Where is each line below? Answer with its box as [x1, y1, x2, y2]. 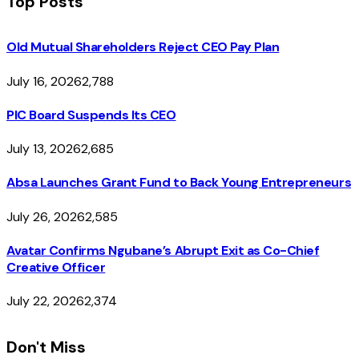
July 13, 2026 [6, 140, 81, 158]
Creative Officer [6, 259, 106, 276]
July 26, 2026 [6, 208, 85, 225]
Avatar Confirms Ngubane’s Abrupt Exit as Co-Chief [6, 242, 320, 259]
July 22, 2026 [6, 292, 84, 310]
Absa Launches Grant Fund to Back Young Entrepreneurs [6, 174, 352, 192]
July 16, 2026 [6, 72, 82, 90]
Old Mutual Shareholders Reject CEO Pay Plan [6, 38, 280, 56]
